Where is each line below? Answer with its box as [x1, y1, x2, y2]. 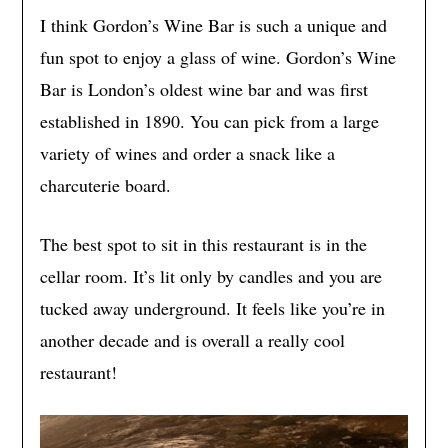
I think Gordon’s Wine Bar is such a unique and [39, 12, 387, 37]
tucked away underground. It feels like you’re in [39, 295, 385, 320]
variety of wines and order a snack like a [39, 140, 335, 165]
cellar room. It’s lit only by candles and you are [39, 263, 382, 288]
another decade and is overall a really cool [39, 327, 345, 352]
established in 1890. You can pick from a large [39, 108, 379, 133]
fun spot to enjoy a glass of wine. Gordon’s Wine [39, 44, 396, 69]
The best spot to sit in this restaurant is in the [39, 231, 367, 256]
